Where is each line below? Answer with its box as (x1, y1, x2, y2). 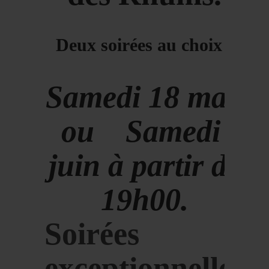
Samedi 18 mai (46, 80, 243, 115)
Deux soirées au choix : (56, 35, 233, 55)
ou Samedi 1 (45, 114, 244, 149)
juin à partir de (48, 148, 241, 183)
